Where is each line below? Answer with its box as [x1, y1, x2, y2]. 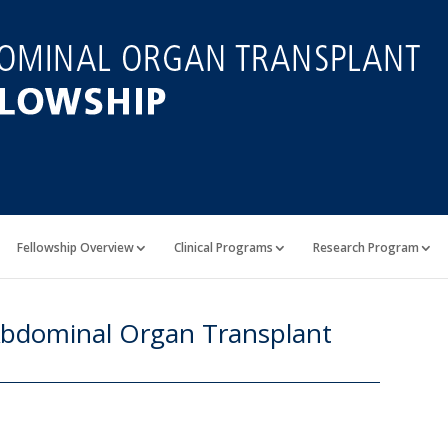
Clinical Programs [174, 239, 273, 256]
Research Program [313, 239, 419, 256]
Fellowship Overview [17, 239, 134, 256]
